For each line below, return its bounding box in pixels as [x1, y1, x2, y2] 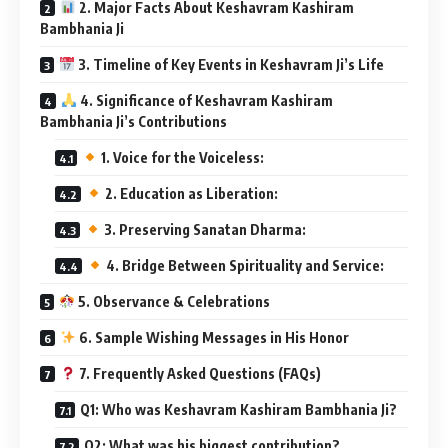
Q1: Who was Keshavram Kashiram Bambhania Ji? [80, 400, 397, 418]
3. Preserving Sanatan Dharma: [100, 220, 306, 238]
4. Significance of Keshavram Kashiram [76, 91, 333, 109]
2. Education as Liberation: [101, 184, 278, 202]
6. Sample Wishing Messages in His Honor [75, 328, 349, 346]
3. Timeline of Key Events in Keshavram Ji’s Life [74, 55, 384, 73]
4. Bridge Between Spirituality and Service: [102, 256, 384, 274]
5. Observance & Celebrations [74, 292, 270, 310]
